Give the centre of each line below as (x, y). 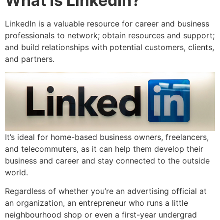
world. (16, 172)
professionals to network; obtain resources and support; (110, 36)
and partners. (30, 59)
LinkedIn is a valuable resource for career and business (107, 24)
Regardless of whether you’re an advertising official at (106, 191)
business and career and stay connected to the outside (107, 160)
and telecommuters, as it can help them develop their (104, 149)
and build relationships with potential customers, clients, (110, 47)
